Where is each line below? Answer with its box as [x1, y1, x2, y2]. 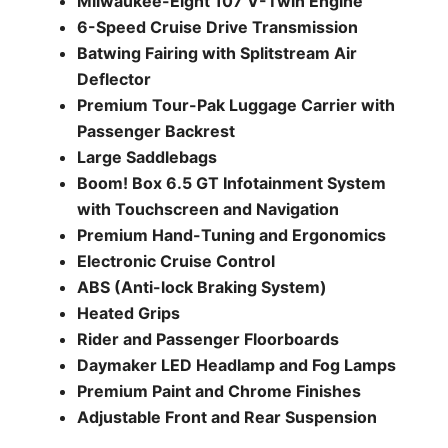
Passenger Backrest [76, 121, 235, 141]
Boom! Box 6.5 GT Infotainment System [76, 173, 386, 193]
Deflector [76, 69, 151, 89]
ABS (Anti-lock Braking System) [76, 277, 327, 297]
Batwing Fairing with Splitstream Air [76, 43, 357, 63]
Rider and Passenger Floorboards [76, 329, 339, 349]
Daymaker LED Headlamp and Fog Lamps [76, 355, 396, 375]
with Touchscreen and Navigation [76, 199, 339, 219]
